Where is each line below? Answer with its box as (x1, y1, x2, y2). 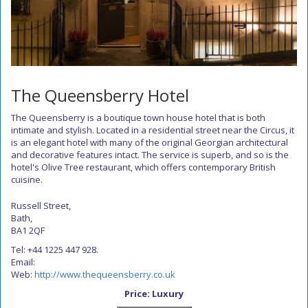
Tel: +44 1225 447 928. (11, 243, 98, 256)
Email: (11, 256, 35, 268)
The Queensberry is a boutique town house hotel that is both (11, 111, 265, 124)
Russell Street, (11, 199, 71, 212)
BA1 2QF (11, 224, 45, 236)
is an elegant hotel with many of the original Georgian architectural (11, 136, 288, 148)
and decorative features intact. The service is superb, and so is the (11, 148, 289, 161)
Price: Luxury (124, 287, 184, 300)
